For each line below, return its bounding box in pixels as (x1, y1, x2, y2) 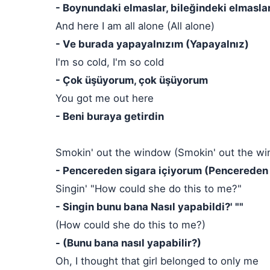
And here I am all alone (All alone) (55, 20, 215, 32)
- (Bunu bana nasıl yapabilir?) (55, 237, 201, 249)
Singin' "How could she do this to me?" (55, 183, 242, 195)
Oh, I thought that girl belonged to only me (55, 255, 259, 267)
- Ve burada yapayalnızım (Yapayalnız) (55, 38, 249, 50)
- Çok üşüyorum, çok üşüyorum (55, 74, 208, 86)
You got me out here (55, 92, 154, 104)
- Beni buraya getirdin (55, 110, 164, 122)
